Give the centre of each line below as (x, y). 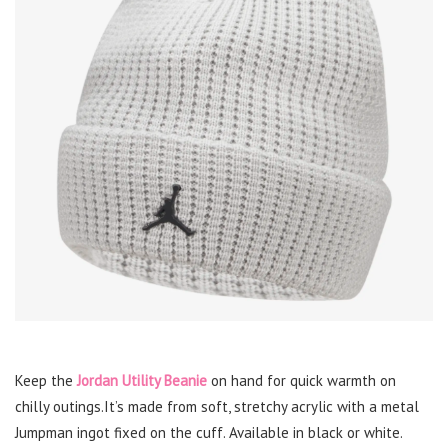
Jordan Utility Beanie (142, 381)
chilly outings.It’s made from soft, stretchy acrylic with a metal (217, 407)
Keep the (46, 381)
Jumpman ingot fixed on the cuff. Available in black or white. (209, 433)
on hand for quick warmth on (301, 381)
